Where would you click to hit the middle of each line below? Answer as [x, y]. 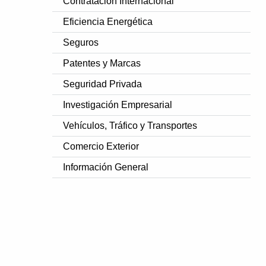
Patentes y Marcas [102, 63]
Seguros [81, 42]
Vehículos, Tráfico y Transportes [130, 125]
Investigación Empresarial [118, 104]
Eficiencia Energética [108, 21]
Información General [106, 167]
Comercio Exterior [101, 146]
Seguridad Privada [103, 84]
